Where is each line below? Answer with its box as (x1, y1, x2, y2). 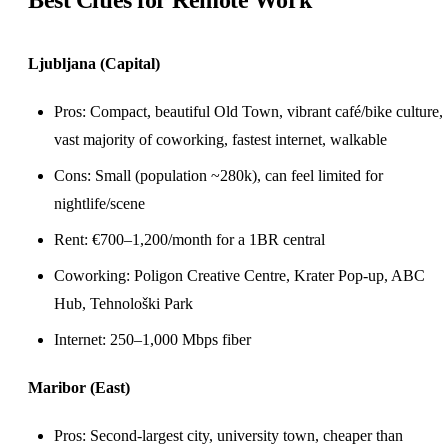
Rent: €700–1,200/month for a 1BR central (54, 231, 325, 248)
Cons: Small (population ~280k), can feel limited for (54, 167, 383, 184)
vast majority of (54, 131, 156, 148)
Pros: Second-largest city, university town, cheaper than (54, 427, 403, 444)
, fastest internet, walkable (224, 131, 387, 148)
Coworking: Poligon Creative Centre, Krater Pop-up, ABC (54, 267, 425, 284)
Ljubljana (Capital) (28, 55, 160, 72)
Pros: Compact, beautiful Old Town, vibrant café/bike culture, (54, 103, 443, 120)
